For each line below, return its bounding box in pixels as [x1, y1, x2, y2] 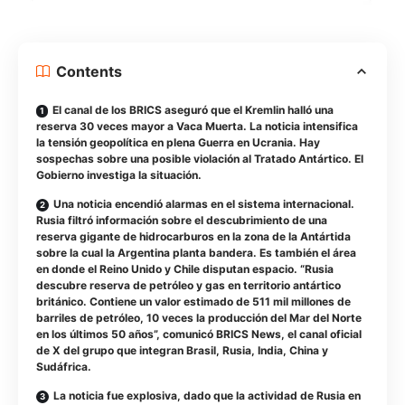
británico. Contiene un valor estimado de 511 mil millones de [36, 295, 351, 309]
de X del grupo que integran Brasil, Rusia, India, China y [36, 344, 328, 358]
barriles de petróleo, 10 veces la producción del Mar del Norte [36, 311, 362, 325]
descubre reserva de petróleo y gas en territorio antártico [36, 278, 341, 293]
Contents [56, 62, 122, 81]
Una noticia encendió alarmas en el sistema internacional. [53, 197, 354, 212]
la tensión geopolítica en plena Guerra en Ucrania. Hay [36, 136, 320, 150]
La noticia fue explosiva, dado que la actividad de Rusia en [53, 389, 361, 403]
